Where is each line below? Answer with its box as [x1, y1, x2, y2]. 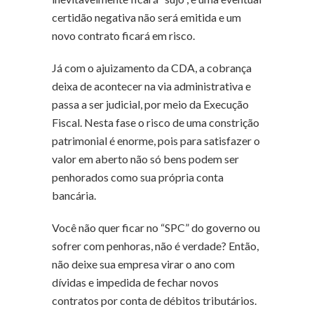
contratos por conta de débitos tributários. [52, 293, 257, 307]
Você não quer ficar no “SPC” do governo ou [52, 220, 260, 234]
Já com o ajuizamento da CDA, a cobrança [52, 60, 252, 74]
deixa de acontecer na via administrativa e [52, 78, 251, 93]
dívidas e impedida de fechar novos [52, 275, 219, 289]
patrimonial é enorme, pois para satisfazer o [52, 133, 260, 147]
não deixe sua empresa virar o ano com [52, 257, 235, 271]
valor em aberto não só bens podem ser [52, 151, 239, 165]
